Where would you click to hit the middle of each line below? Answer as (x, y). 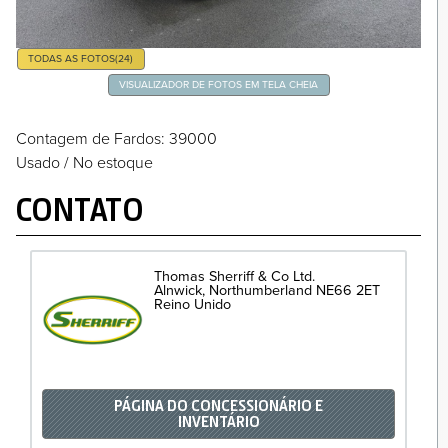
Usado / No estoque (84, 163)
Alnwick (178, 290)
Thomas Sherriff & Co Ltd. (235, 276)
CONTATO (80, 210)
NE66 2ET (348, 290)
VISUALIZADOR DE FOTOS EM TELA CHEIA (219, 84)
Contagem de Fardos (88, 138)
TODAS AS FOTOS (72, 59)
